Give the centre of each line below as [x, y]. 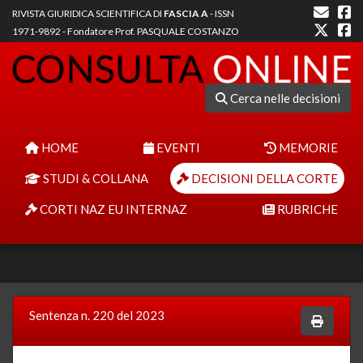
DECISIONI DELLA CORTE [263, 178]
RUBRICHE [306, 209]
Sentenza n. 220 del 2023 [97, 315]
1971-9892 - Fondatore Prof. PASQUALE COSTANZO [126, 31]
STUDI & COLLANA [94, 178]
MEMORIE [307, 147]
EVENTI [177, 147]
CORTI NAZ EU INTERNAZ [112, 209]
